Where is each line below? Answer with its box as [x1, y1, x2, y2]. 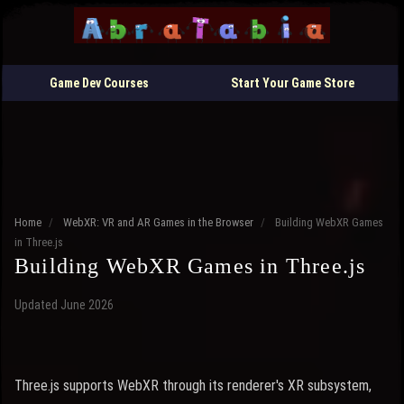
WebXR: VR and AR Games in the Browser [63, 216, 253, 229]
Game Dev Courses [50, 76, 150, 90]
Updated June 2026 [14, 298, 114, 312]
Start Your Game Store [230, 76, 354, 90]
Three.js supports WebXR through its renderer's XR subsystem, [14, 377, 372, 394]
